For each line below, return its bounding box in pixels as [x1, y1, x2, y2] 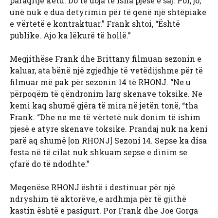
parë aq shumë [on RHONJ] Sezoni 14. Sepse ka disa [10, 135, 207, 146]
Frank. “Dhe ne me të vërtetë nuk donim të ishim [10, 112, 200, 123]
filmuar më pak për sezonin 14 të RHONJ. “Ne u [10, 77, 191, 88]
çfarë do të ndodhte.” [10, 159, 90, 169]
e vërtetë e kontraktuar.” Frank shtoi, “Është [10, 18, 180, 29]
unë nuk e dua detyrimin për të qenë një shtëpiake [10, 7, 206, 18]
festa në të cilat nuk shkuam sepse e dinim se [10, 147, 187, 158]
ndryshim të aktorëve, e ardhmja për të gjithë [10, 194, 186, 204]
